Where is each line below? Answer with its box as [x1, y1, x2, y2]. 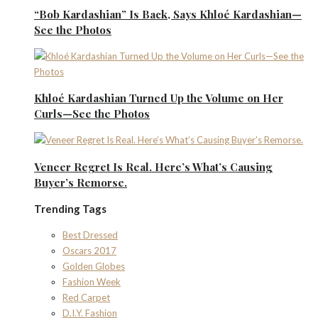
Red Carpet [62, 291, 110, 303]
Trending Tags [34, 202, 106, 215]
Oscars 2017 [62, 244, 116, 256]
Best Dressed [62, 229, 118, 241]
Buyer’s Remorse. [34, 175, 127, 190]
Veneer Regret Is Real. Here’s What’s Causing [34, 159, 273, 174]
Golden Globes [62, 260, 125, 272]
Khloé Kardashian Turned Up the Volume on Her [34, 91, 283, 106]
